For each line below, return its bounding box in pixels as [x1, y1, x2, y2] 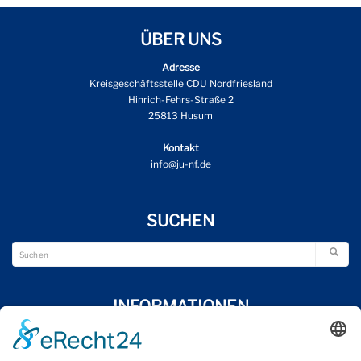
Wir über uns [151, 327, 210, 340]
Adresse [161, 60, 200, 73]
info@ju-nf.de [150, 157, 211, 170]
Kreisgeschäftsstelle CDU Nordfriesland [89, 77, 272, 89]
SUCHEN [147, 210, 214, 230]
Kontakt [162, 141, 199, 154]
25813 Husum [148, 109, 213, 122]
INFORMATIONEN [112, 296, 249, 316]
